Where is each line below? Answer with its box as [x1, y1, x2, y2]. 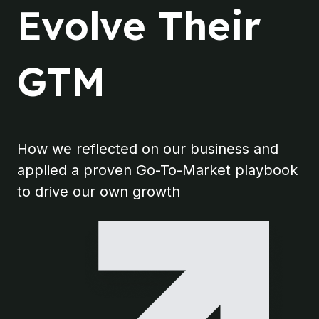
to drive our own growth [17, 183, 180, 200]
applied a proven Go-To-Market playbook [17, 162, 298, 179]
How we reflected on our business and [17, 140, 278, 157]
